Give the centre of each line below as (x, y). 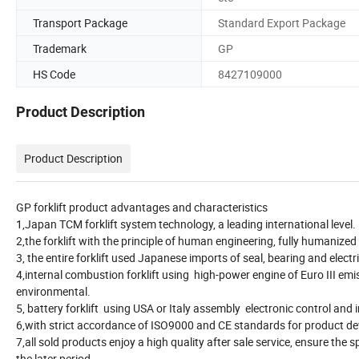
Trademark (60, 48)
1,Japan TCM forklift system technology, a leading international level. (186, 224)
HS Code (54, 74)
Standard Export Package (282, 22)
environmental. (53, 292)
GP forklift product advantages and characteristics (142, 208)
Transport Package (80, 22)
